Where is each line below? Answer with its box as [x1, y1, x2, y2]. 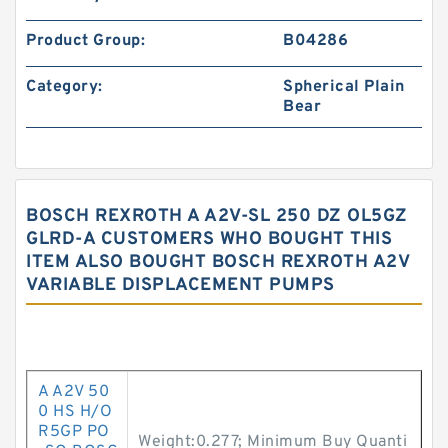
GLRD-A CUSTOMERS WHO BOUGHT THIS [26, 228, 392, 251]
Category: [26, 77, 103, 97]
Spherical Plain [283, 77, 405, 97]
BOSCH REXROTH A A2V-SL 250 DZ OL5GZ [26, 205, 408, 228]
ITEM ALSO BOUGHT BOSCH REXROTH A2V [26, 251, 409, 274]
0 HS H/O [38, 402, 112, 422]
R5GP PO [38, 422, 110, 442]
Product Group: [26, 31, 145, 51]
